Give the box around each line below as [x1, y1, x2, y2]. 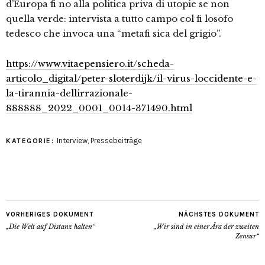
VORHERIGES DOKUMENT [6, 211, 93, 218]
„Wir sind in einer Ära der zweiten [154, 222, 259, 231]
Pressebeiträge [90, 136, 142, 145]
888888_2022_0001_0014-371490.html [6, 102, 192, 114]
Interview [56, 136, 88, 145]
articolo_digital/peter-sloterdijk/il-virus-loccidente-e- [6, 73, 257, 84]
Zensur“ [235, 232, 259, 240]
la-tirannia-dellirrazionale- [6, 88, 132, 99]
